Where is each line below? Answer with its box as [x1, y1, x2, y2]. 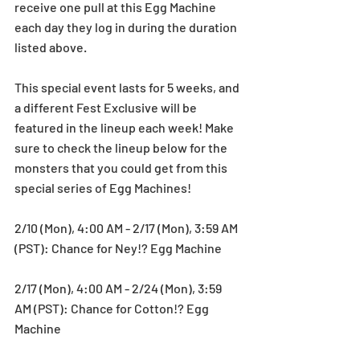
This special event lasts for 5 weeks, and [14, 79, 242, 95]
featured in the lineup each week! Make [14, 119, 236, 135]
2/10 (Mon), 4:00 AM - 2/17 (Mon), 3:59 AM [14, 219, 240, 235]
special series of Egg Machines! [14, 179, 191, 195]
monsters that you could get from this [14, 159, 230, 175]
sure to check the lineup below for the [14, 139, 230, 155]
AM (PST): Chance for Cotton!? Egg [14, 300, 211, 316]
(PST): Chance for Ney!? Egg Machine [14, 239, 222, 256]
